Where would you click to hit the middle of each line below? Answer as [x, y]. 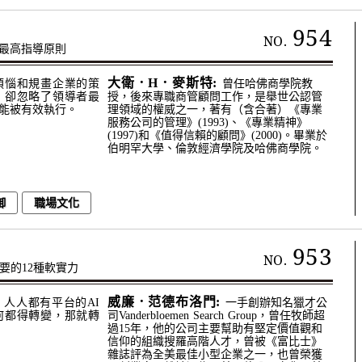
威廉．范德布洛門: [164, 302]
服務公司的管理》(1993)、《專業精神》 [208, 123]
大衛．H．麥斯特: [163, 83]
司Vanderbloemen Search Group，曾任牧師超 [216, 316]
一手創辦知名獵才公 [276, 303]
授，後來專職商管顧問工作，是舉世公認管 [215, 97]
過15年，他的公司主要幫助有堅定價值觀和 [215, 329]
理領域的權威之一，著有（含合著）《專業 [215, 110]
